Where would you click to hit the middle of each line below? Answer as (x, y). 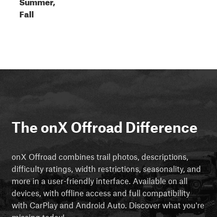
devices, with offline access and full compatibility (101, 193)
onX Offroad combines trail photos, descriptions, (100, 156)
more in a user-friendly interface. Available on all (100, 180)
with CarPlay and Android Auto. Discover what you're (108, 205)
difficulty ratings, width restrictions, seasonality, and (106, 168)
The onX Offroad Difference (105, 127)
